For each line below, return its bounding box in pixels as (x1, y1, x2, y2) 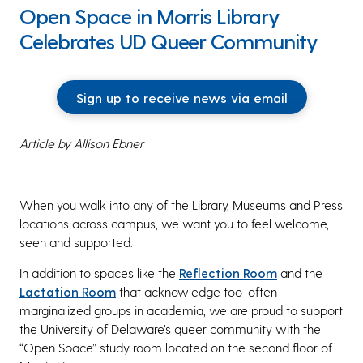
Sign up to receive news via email (75, 88, 288, 105)
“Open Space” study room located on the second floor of (19, 339, 332, 355)
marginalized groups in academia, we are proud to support (19, 301, 343, 318)
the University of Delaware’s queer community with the (19, 320, 321, 336)
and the (277, 264, 322, 280)
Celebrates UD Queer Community (19, 28, 318, 53)
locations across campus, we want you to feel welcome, (19, 215, 329, 231)
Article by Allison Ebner (19, 135, 143, 151)
